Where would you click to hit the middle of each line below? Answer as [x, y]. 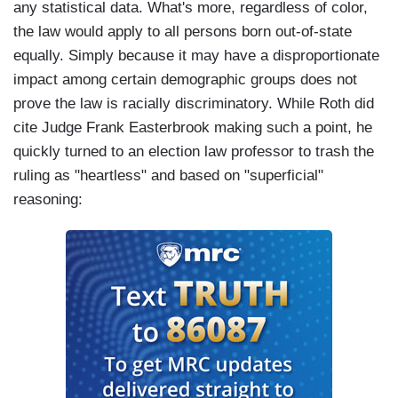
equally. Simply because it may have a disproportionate [196, 56]
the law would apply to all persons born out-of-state [183, 32]
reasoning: [48, 200]
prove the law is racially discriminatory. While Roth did [194, 104]
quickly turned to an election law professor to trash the [194, 152]
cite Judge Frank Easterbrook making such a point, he [193, 128]
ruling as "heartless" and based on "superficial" [168, 176]
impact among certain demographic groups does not [185, 80]
